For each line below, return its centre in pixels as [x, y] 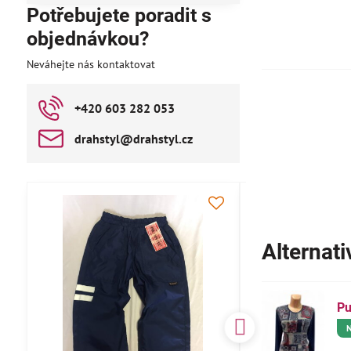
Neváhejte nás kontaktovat [90, 64]
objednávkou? [87, 39]
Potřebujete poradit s [119, 15]
